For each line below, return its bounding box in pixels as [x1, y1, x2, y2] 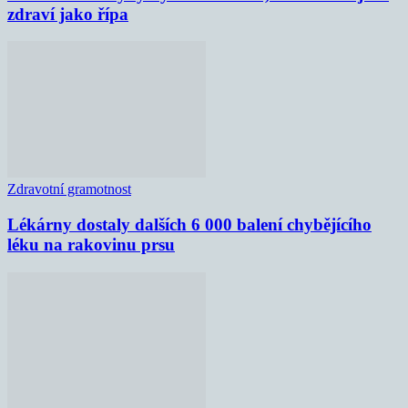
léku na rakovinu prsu [7, 234, 175, 254]
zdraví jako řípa [7, 4, 128, 24]
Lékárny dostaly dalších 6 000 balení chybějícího [7, 214, 372, 234]
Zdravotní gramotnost [7, 181, 131, 198]
